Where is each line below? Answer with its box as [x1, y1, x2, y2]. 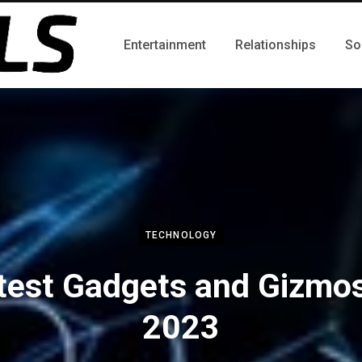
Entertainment [123, 37, 206, 53]
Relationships [234, 37, 316, 53]
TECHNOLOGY [145, 229, 217, 241]
